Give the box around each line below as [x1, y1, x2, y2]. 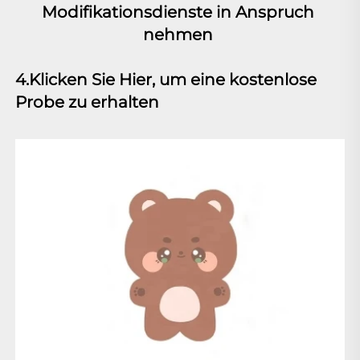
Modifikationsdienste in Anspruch [42, 2, 314, 22]
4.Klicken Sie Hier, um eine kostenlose [15, 70, 317, 90]
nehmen [143, 25, 217, 45]
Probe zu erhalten [15, 92, 163, 112]
